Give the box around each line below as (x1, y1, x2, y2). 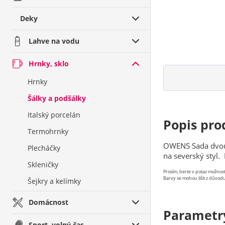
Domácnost (29, 197, 68, 207)
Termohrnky (28, 127, 68, 136)
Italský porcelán (28, 110, 80, 120)
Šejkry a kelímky (28, 176, 81, 186)
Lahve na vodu (29, 36, 79, 46)
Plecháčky (28, 143, 60, 153)
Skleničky (28, 160, 58, 169)
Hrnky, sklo (29, 59, 69, 68)
